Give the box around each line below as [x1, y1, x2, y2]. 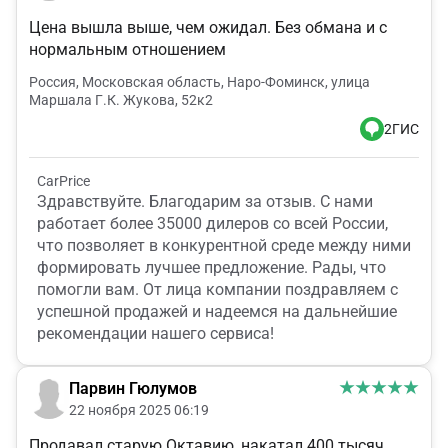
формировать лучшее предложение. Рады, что [37, 258, 386, 278]
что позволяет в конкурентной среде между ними [37, 236, 411, 256]
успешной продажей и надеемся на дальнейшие [37, 302, 397, 322]
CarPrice [37, 173, 90, 190]
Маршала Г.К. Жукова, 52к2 [29, 92, 213, 109]
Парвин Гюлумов [69, 379, 197, 399]
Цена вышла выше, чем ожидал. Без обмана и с [29, 18, 387, 38]
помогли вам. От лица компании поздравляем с [37, 280, 398, 300]
